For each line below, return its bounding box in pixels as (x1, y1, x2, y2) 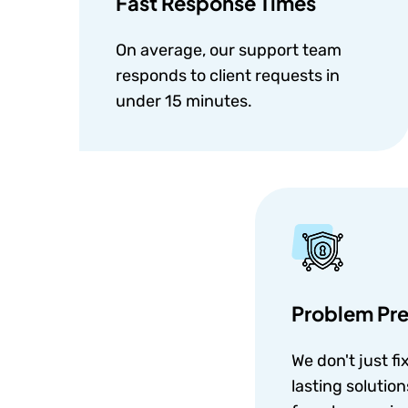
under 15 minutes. (116, 91, 252, 111)
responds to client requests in (116, 66, 340, 86)
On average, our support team (116, 40, 342, 60)
